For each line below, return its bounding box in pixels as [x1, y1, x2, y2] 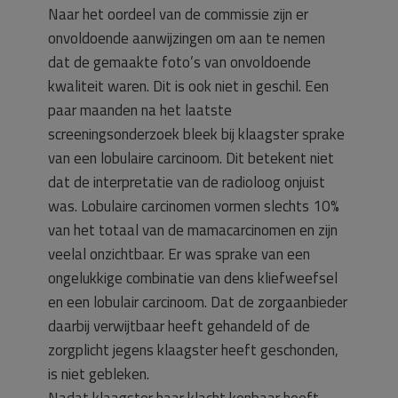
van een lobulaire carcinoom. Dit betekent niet [48, 147, 334, 170]
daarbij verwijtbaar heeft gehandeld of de [48, 314, 310, 338]
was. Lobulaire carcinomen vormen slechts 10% [48, 195, 339, 218]
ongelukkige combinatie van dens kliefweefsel [48, 267, 338, 290]
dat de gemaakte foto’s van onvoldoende [48, 51, 311, 74]
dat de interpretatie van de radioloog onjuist [48, 171, 325, 194]
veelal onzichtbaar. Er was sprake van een [48, 243, 310, 266]
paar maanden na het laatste [48, 99, 232, 122]
